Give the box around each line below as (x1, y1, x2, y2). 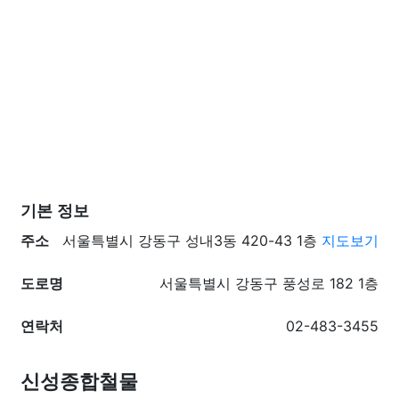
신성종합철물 (20, 370, 138, 393)
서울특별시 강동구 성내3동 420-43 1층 (62, 232, 322, 249)
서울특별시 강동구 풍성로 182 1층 (159, 274, 379, 292)
